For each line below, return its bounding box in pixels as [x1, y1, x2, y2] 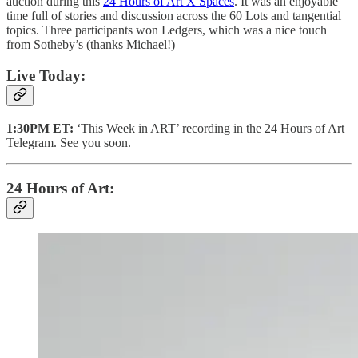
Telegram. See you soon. [6, 135, 131, 149]
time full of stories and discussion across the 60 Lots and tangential [6, 9, 341, 23]
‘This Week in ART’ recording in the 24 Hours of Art [74, 121, 344, 135]
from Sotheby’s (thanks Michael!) [6, 38, 175, 52]
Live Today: [6, 67, 86, 85]
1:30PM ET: [6, 121, 74, 135]
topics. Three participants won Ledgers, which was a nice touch [6, 23, 327, 38]
